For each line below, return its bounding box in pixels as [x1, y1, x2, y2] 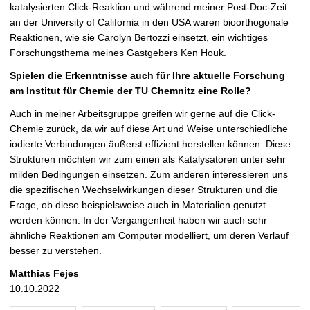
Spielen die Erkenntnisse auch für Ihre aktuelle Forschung [10, 70, 285, 82]
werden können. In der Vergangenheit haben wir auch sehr [10, 215, 267, 226]
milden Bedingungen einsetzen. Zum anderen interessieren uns [10, 169, 288, 181]
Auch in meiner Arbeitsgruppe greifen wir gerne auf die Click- [10, 108, 275, 120]
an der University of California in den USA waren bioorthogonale [10, 17, 289, 28]
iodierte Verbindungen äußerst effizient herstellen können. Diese [10, 138, 291, 150]
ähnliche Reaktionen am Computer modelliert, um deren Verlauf [10, 230, 289, 241]
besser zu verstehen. [10, 245, 102, 257]
